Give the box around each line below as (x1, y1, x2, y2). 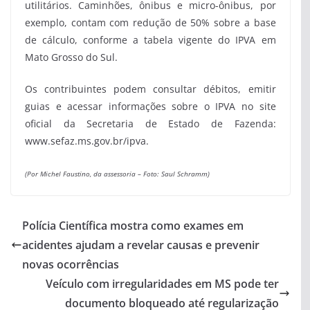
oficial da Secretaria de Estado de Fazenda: (25, 116, 276, 130)
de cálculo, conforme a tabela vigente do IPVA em (25, 33, 276, 46)
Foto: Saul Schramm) (143, 168, 210, 179)
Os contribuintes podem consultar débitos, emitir (25, 82, 276, 95)
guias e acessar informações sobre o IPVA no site (25, 99, 276, 113)
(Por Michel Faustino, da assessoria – (25, 168, 143, 179)
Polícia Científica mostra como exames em (22, 217, 244, 233)
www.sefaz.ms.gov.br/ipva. (25, 134, 149, 147)
